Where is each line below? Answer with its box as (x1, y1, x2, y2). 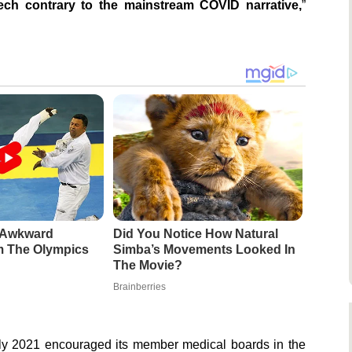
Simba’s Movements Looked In (112, 243, 295, 257)
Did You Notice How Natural (112, 227, 278, 241)
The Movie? (112, 258, 182, 273)
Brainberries (112, 281, 166, 293)
